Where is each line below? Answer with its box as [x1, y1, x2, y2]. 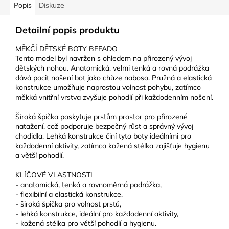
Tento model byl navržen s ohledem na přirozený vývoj [15, 54, 192, 63]
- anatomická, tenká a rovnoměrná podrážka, [15, 180, 162, 190]
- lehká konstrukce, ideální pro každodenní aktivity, [15, 209, 178, 219]
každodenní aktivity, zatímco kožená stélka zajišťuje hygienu [15, 141, 210, 151]
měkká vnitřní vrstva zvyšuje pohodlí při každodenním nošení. [15, 93, 213, 102]
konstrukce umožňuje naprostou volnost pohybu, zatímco [15, 83, 201, 93]
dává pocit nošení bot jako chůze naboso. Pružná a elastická [15, 73, 212, 83]
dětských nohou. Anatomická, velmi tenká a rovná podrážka [15, 63, 209, 73]
